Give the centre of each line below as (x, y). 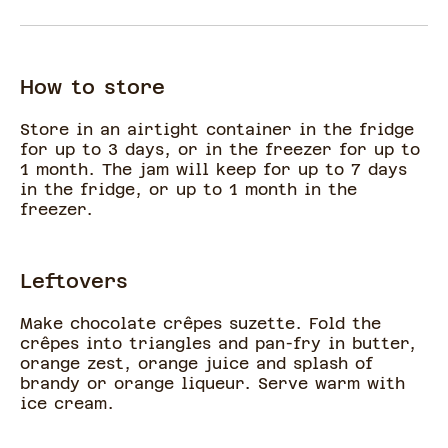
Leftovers (74, 281)
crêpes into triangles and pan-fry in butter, (218, 344)
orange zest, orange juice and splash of (196, 364)
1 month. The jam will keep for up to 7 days (213, 170)
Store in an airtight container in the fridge (217, 130)
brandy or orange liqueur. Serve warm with (212, 384)
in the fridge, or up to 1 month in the (188, 190)
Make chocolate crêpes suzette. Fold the (200, 324)
